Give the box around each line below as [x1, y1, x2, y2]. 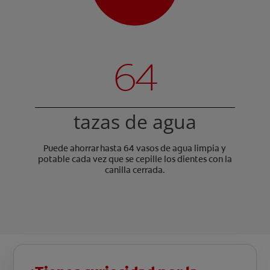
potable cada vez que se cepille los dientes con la [37, 153, 232, 165]
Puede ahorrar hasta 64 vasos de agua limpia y [43, 142, 227, 154]
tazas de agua [73, 108, 196, 134]
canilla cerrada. [105, 164, 165, 175]
